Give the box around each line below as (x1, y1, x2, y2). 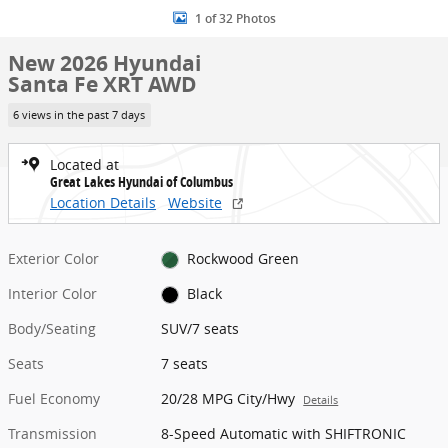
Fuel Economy (8, 388, 100, 408)
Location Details (50, 192, 156, 212)
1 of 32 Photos (194, 11, 276, 26)
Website (168, 192, 222, 212)
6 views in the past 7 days (13, 107, 146, 122)
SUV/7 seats (161, 318, 240, 338)
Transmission (8, 423, 97, 443)
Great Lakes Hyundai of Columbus (50, 171, 233, 191)
